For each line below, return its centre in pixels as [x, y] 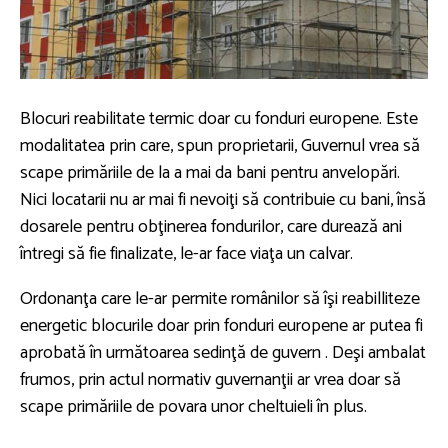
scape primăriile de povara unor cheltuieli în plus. [193, 407]
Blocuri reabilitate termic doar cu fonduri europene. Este [219, 119]
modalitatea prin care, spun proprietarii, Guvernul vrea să [220, 146]
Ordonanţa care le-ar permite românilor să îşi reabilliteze [220, 299]
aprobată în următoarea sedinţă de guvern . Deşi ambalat [223, 353]
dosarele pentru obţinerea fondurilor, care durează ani [211, 227]
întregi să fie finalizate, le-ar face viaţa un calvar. [186, 254]
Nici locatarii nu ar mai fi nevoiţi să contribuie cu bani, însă [223, 200]
